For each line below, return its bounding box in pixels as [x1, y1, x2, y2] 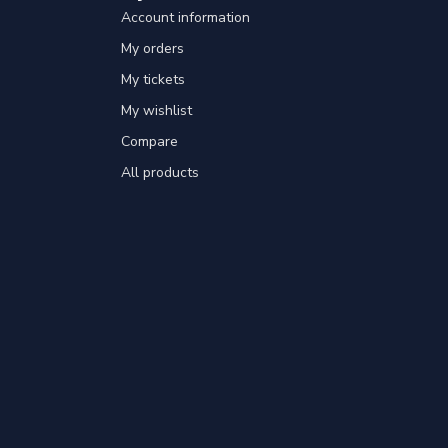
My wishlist [121, 101, 192, 121]
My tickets [121, 70, 185, 90]
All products [121, 163, 199, 183]
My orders [121, 39, 184, 59]
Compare [121, 132, 178, 152]
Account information [121, 8, 250, 28]
